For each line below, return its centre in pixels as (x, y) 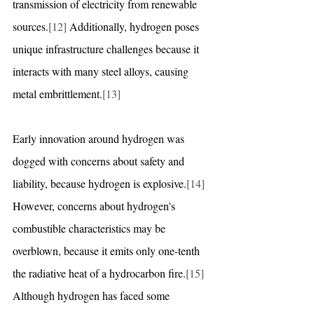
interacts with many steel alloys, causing (102, 71)
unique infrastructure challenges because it (107, 48)
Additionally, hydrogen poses (134, 26)
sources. (30, 26)
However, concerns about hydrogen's (95, 205)
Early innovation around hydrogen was (100, 138)
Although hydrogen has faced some (93, 295)
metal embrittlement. (57, 93)
